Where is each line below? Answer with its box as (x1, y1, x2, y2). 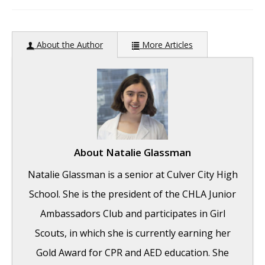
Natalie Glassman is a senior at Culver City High (27, 168, 238, 182)
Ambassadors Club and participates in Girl (40, 207, 225, 221)
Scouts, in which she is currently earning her (34, 227, 231, 240)
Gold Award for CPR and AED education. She (36, 246, 229, 260)
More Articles (140, 39, 193, 51)
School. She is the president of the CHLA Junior (29, 188, 236, 201)
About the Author (34, 39, 103, 51)
